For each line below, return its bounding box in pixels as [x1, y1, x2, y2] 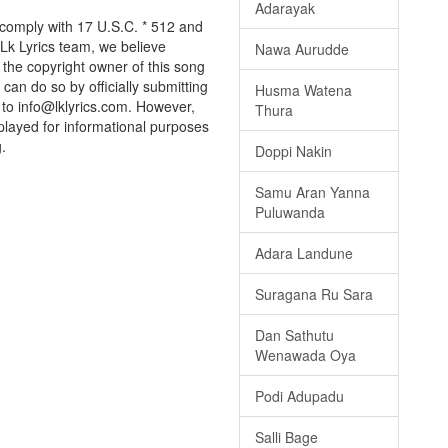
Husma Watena [255, 80, 352, 101]
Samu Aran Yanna [255, 182, 370, 203]
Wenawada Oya [255, 345, 356, 366]
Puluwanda [255, 202, 325, 223]
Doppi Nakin [255, 141, 332, 162]
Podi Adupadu [255, 386, 344, 407]
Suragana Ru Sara [255, 284, 373, 305]
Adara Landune [255, 243, 353, 264]
